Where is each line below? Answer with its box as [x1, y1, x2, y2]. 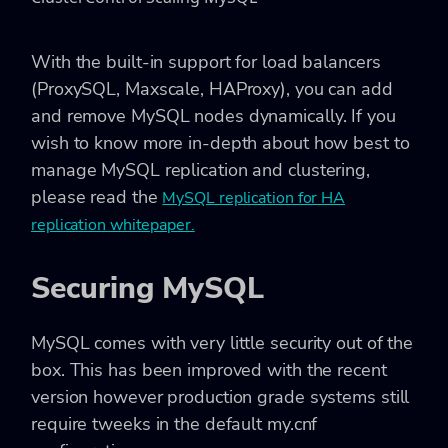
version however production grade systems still [31, 385, 410, 409]
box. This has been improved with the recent [31, 358, 387, 382]
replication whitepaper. [31, 213, 195, 236]
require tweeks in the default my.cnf [31, 412, 318, 436]
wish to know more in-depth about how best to [31, 130, 410, 155]
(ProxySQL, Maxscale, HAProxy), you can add [31, 76, 393, 101]
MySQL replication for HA [162, 186, 346, 209]
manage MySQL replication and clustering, [31, 157, 370, 182]
